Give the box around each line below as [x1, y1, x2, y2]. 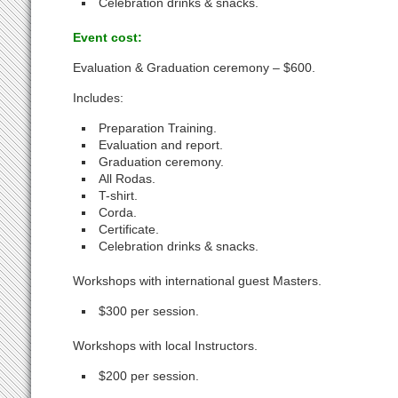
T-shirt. [99, 188, 139, 203]
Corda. [99, 205, 138, 219]
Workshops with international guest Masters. [73, 274, 322, 288]
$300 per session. [99, 304, 200, 318]
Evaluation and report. [99, 138, 224, 152]
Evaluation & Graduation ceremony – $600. [73, 60, 316, 75]
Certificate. [99, 222, 160, 236]
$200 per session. [99, 369, 200, 383]
